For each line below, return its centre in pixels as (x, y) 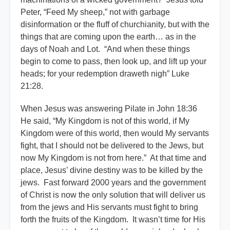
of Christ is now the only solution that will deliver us (113, 195)
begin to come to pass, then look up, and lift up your (113, 62)
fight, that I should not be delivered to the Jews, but (112, 146)
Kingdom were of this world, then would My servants (115, 133)
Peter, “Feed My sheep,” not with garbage (95, 12)
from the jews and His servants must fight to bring (109, 207)
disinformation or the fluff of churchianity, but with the (115, 25)
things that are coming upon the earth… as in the (108, 37)
